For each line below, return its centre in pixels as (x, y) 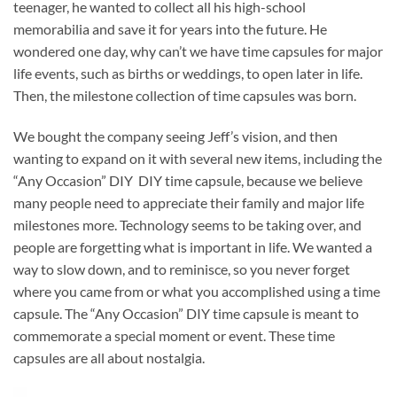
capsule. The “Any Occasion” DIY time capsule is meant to (186, 313)
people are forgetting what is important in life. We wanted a (193, 246)
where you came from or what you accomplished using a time (197, 291)
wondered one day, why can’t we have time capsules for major (198, 51)
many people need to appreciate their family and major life (189, 202)
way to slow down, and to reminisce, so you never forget (182, 269)
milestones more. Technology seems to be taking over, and (187, 224)
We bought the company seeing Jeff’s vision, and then (175, 136)
